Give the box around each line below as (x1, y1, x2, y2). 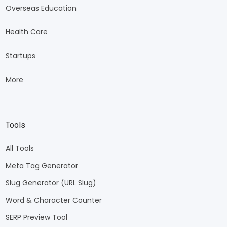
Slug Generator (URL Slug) (5, 178, 96, 188)
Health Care (5, 26, 48, 37)
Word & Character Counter (5, 195, 102, 206)
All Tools (5, 143, 34, 154)
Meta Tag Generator (5, 161, 78, 171)
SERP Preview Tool (5, 212, 67, 223)
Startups (5, 50, 35, 61)
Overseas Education (5, 3, 77, 13)
